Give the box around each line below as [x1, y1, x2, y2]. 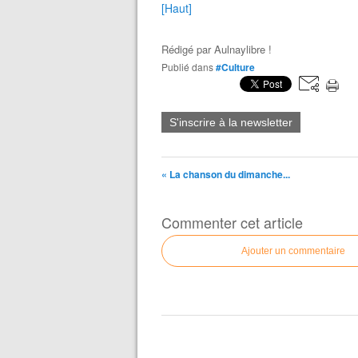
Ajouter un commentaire [241, 245, 345, 257]
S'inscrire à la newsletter [169, 115, 292, 129]
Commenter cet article [161, 211, 303, 233]
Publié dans [168, 59, 213, 74]
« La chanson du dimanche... [161, 166, 290, 181]
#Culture [216, 59, 255, 74]
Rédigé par [161, 41, 214, 57]
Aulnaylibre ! [214, 41, 272, 57]
